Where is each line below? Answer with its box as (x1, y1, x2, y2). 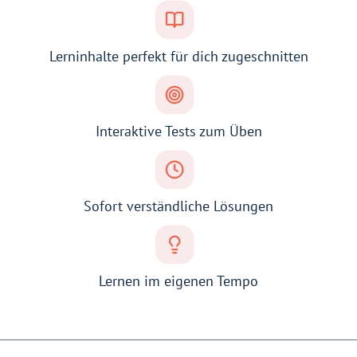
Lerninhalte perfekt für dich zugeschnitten (49, 47, 308, 66)
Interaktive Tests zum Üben (95, 122, 262, 141)
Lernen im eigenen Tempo (99, 272, 258, 291)
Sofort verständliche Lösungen (84, 197, 273, 216)
